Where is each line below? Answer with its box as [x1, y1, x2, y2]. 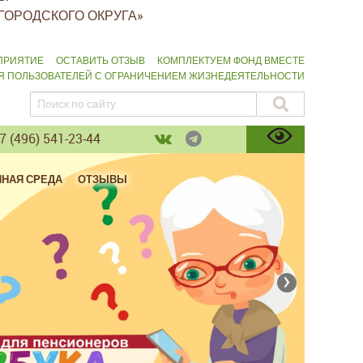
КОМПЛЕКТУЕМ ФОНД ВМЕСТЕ [157, 54, 305, 66]
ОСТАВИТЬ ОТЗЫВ [55, 54, 145, 66]
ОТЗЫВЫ [78, 173, 127, 186]
